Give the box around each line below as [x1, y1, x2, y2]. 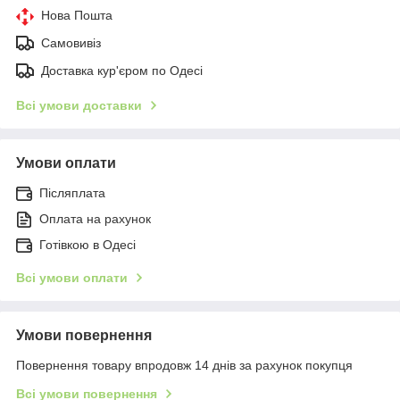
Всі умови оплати [16, 271, 128, 286]
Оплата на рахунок [39, 212, 151, 227]
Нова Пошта [41, 8, 112, 23]
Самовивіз [41, 36, 101, 51]
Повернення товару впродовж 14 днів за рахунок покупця [16, 358, 353, 373]
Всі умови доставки [16, 98, 142, 113]
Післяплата [39, 186, 105, 201]
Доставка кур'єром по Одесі [41, 63, 203, 79]
